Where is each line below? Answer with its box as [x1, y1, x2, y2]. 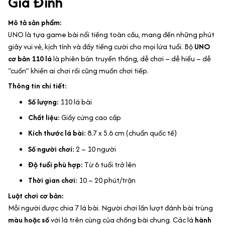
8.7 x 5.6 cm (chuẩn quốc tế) [86, 128, 177, 139]
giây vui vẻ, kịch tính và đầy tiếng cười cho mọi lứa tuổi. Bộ [8, 41, 194, 52]
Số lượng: [28, 96, 59, 107]
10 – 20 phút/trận [77, 175, 136, 186]
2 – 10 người [74, 143, 116, 154]
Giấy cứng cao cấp [60, 111, 121, 123]
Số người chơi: [28, 143, 74, 154]
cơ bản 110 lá [8, 53, 52, 64]
